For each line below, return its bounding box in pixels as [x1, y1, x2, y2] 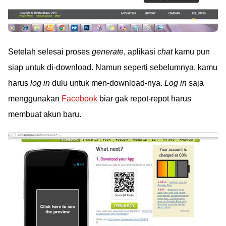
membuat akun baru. [8, 110, 81, 119]
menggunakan [8, 94, 62, 103]
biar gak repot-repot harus [97, 94, 191, 103]
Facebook [62, 94, 97, 103]
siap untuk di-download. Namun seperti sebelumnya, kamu [8, 63, 217, 72]
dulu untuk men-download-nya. [50, 79, 164, 88]
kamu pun [173, 47, 210, 56]
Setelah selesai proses [8, 47, 92, 56]
